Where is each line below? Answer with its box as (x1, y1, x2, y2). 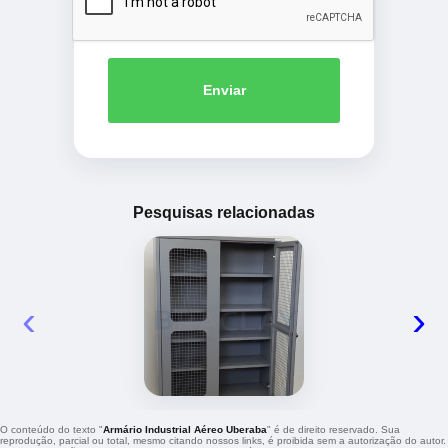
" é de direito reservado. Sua (267, 423, 400, 435)
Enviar (202, 82, 246, 99)
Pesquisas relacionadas (133, 202, 315, 221)
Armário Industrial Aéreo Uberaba (103, 423, 267, 435)
